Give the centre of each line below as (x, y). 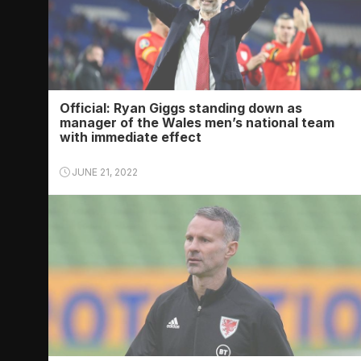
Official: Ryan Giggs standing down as (181, 108)
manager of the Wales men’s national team (197, 122)
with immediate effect (131, 137)
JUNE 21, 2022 (104, 172)
